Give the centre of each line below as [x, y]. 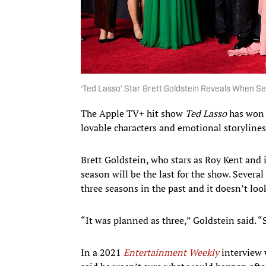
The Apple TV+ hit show [133, 113]
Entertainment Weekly [171, 252]
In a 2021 [102, 252]
